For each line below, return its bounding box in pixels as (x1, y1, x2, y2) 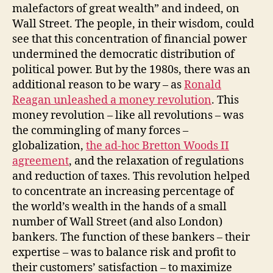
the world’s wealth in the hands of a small (12, 199, 227, 214)
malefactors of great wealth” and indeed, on (12, 1, 239, 16)
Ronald (184, 77, 221, 92)
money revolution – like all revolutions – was (12, 108, 244, 122)
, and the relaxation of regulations (69, 154, 244, 168)
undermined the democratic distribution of (12, 47, 235, 62)
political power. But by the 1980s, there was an (12, 62, 250, 77)
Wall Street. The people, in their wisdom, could (12, 16, 254, 31)
